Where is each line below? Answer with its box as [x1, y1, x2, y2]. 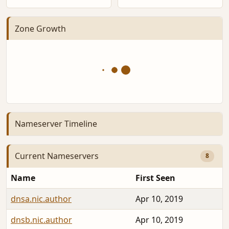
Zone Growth [15, 22, 66, 34]
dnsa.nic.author [11, 193, 72, 204]
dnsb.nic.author [11, 214, 72, 225]
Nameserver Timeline [15, 118, 97, 130]
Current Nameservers [15, 150, 99, 162]
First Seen [135, 172, 175, 184]
